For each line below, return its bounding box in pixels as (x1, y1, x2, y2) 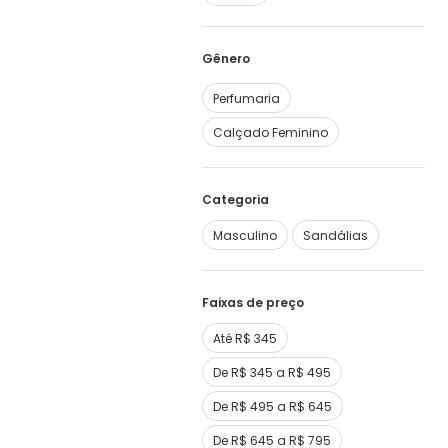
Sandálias (303, 227, 368, 244)
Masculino (213, 227, 277, 244)
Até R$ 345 (213, 330, 277, 347)
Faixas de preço (202, 294, 304, 311)
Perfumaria (213, 90, 280, 107)
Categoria (202, 191, 269, 208)
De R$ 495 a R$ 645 (213, 398, 332, 415)
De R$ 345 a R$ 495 (213, 364, 331, 381)
